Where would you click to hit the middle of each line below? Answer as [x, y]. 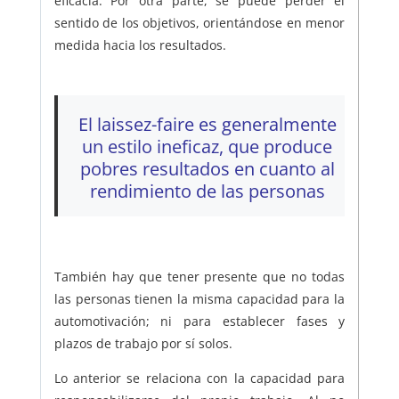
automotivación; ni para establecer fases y [199, 321]
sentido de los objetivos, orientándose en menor [199, 23]
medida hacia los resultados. [140, 45]
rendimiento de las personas [207, 191]
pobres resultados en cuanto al [207, 169]
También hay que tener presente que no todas [199, 276]
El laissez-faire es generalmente [207, 125]
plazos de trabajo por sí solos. [143, 343]
